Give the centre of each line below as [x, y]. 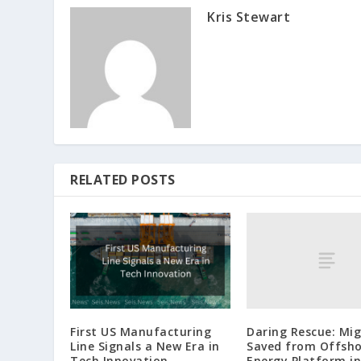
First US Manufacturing [141, 331]
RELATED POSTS [123, 179]
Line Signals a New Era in [145, 346]
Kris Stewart [249, 17]
